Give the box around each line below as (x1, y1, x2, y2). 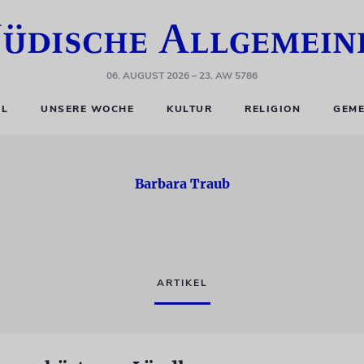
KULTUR (167, 102, 213, 115)
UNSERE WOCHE (41, 102, 135, 115)
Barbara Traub (134, 175, 230, 192)
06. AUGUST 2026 (106, 69, 189, 82)
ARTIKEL (156, 276, 208, 289)
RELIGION (245, 102, 301, 115)
